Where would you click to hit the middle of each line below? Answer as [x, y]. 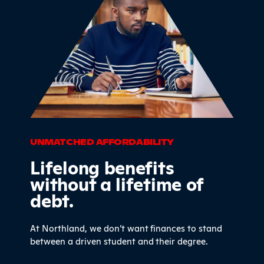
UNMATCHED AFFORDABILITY [102, 142]
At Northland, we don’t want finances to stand [126, 227]
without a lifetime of [117, 183]
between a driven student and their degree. [119, 240]
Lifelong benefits [102, 167]
